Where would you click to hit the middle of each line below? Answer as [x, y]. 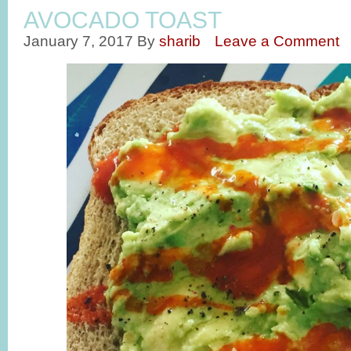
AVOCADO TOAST [123, 20]
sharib [180, 41]
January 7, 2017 [78, 41]
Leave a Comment [277, 41]
